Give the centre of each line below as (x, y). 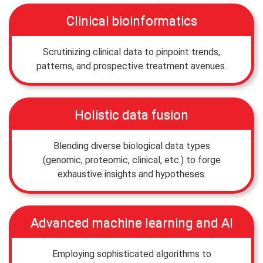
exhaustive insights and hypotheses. (131, 174)
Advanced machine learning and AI (131, 222)
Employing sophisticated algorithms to (131, 254)
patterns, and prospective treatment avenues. (131, 66)
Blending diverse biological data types (131, 146)
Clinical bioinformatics (131, 21)
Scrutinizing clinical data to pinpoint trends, (131, 52)
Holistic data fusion (131, 114)
